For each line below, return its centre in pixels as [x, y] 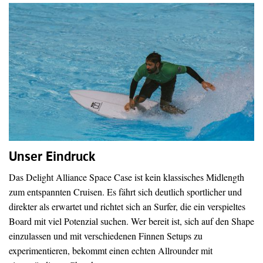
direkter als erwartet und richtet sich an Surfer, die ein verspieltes [127, 207]
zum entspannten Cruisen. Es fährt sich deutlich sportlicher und [125, 192]
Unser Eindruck [52, 158]
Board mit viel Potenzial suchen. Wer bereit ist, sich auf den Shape [131, 221]
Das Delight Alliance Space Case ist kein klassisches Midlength [127, 177]
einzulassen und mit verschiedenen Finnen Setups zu [106, 236]
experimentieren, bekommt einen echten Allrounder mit [111, 251]
